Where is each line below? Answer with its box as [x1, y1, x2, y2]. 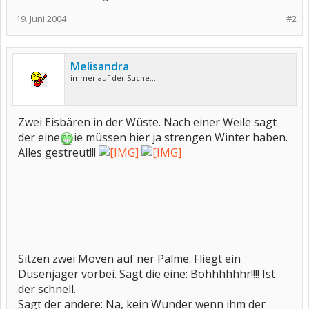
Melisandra [70, 59, 129, 74]
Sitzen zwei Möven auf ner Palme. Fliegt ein [18, 251, 241, 266]
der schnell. [18, 281, 76, 297]
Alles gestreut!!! [18, 145, 99, 160]
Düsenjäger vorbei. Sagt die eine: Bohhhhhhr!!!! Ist [18, 266, 275, 281]
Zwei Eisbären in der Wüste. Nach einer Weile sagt [18, 114, 277, 130]
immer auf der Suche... [70, 72, 156, 83]
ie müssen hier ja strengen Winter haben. [74, 130, 288, 145]
